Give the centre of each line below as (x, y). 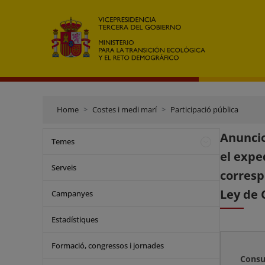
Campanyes (72, 193)
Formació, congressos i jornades (108, 245)
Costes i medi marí (125, 109)
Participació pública (204, 109)
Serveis (64, 167)
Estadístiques (75, 219)
